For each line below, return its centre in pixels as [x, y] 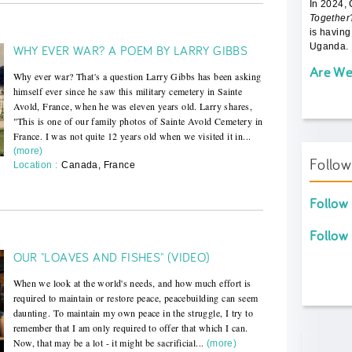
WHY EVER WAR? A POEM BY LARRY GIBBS [130, 50]
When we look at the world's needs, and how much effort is [132, 282]
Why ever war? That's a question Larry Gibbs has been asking [137, 76]
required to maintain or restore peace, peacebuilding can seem [136, 297]
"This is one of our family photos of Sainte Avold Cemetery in [138, 121]
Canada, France [98, 165]
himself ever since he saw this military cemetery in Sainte [128, 91]
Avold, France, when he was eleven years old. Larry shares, [133, 106]
